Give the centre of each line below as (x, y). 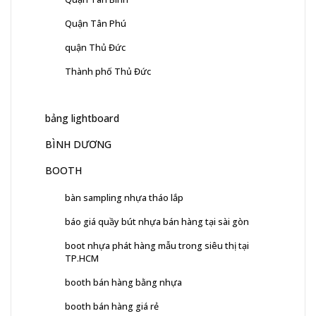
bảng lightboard (82, 119)
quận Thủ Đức (95, 48)
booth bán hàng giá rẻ (112, 306)
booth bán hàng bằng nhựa (123, 282)
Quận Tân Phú (96, 24)
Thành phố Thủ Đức (108, 72)
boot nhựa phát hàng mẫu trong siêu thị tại (157, 246)
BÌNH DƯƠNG (78, 145)
